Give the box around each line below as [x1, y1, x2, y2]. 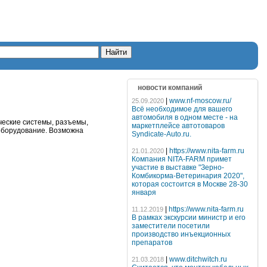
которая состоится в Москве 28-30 [132, 180, 248, 188]
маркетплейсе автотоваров [132, 122, 225, 130]
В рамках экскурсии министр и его [132, 213, 246, 222]
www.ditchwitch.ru [169, 255, 227, 263]
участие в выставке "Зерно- [132, 163, 224, 172]
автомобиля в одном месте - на [132, 113, 238, 122]
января [132, 188, 156, 197]
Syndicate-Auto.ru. [132, 130, 191, 138]
